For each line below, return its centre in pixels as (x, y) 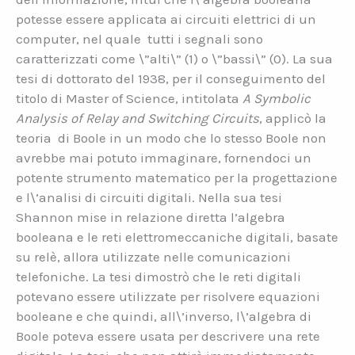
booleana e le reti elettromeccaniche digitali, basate (177, 237)
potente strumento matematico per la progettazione (177, 178)
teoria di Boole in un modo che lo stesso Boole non (171, 138)
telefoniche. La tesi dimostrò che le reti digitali (158, 277)
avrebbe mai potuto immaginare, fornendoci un (164, 158)
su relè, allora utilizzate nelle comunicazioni (153, 257)
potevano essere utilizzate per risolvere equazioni (168, 297)
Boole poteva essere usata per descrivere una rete (168, 336)
